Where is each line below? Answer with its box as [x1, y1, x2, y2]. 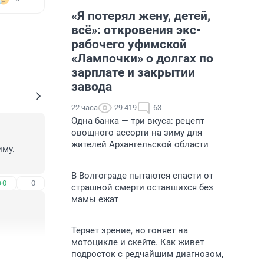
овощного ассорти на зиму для [71, 127, 202, 138]
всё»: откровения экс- [71, 23, 201, 37]
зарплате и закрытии [71, 65, 195, 80]
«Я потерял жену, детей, [71, 9, 210, 23]
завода [71, 80, 112, 94]
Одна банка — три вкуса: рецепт [71, 115, 204, 126]
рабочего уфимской [71, 37, 187, 51]
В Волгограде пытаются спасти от [71, 170, 213, 181]
